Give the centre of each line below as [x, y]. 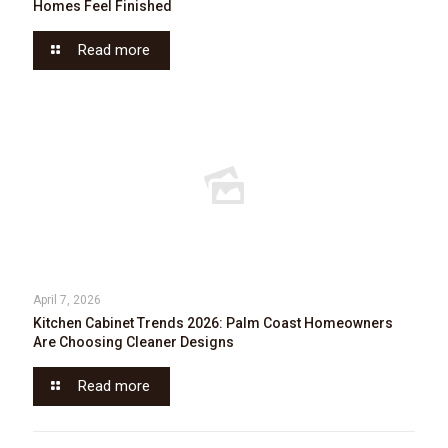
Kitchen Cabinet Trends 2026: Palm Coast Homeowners [213, 323]
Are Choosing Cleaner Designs [133, 342]
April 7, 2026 [67, 300]
